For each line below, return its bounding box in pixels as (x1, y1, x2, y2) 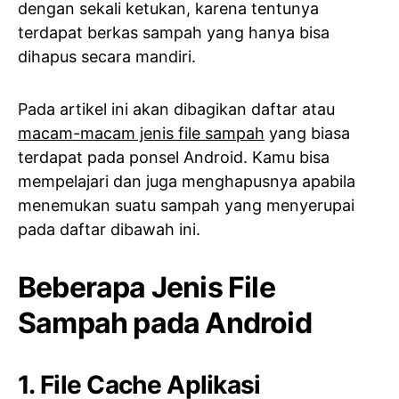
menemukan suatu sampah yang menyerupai (18, 196, 354, 215)
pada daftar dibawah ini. (18, 220, 200, 239)
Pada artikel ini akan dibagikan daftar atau (18, 100, 335, 118)
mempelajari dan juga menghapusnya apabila (18, 172, 355, 191)
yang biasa (265, 124, 350, 142)
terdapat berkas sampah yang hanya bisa (18, 23, 330, 42)
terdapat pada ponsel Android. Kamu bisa (18, 148, 330, 167)
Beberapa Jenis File (18, 270, 275, 305)
